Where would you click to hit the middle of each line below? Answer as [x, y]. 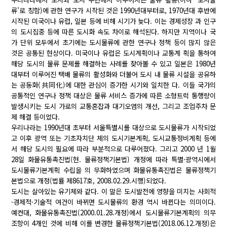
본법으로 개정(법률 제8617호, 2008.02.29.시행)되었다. [89, 181]
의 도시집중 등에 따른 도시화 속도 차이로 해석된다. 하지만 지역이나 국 [113, 32]
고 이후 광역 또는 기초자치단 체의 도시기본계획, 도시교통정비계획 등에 [113, 138]
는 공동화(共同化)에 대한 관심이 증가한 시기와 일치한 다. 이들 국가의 [113, 85]
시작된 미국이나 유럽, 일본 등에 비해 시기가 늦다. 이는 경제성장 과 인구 [113, 21]
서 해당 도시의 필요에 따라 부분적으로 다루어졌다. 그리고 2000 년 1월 [113, 149]
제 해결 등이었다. [36, 117]
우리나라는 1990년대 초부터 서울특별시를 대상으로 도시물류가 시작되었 [113, 128]
